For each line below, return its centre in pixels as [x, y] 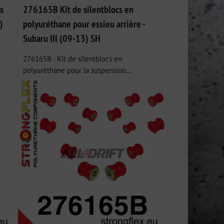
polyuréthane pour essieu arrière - [84, 24]
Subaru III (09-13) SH [62, 38]
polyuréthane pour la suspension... [77, 70]
